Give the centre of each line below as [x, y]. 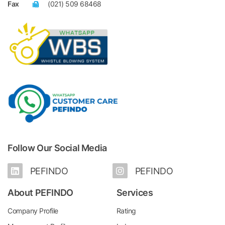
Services [135, 192]
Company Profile [33, 210]
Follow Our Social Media [57, 148]
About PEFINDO [40, 192]
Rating [126, 210]
